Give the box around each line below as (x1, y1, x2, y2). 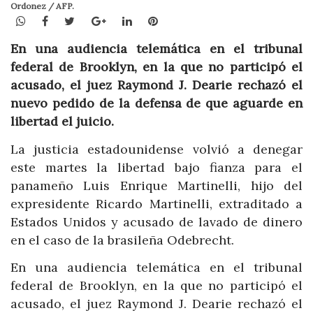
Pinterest (156, 13, 208, 27)
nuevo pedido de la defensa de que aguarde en (10, 95, 303, 112)
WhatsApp (25, 13, 80, 27)
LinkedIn (131, 13, 178, 27)
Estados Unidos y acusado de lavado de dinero (10, 213, 303, 230)
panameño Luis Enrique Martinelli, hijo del (10, 177, 303, 194)
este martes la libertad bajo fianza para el (10, 159, 303, 175)
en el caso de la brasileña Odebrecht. (10, 231, 234, 248)
